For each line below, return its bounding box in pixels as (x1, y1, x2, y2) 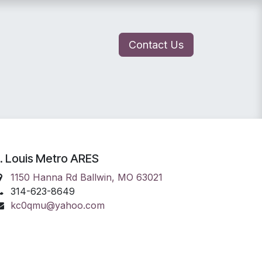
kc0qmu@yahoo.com (10, 199, 105, 211)
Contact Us (129, 38, 184, 51)
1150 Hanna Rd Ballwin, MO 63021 (10, 171, 163, 183)
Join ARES (75, 95, 127, 108)
